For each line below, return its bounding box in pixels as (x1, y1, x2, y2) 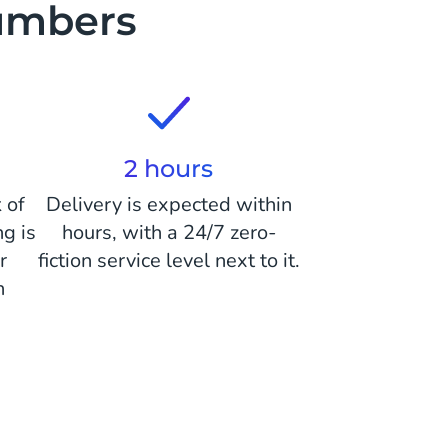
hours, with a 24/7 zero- (61, 219, 276, 246)
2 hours (124, 154, 214, 183)
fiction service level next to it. (37, 247, 300, 274)
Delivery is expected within (45, 191, 292, 218)
